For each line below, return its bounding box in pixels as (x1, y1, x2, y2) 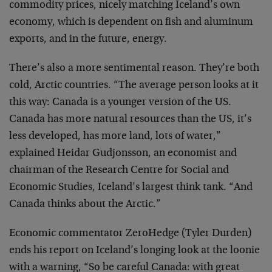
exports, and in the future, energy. (9, 34, 167, 45)
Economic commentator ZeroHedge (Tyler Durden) (9, 228, 251, 239)
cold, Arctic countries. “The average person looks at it (9, 80, 259, 91)
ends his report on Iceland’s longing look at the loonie (9, 245, 260, 256)
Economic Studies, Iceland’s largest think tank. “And (9, 182, 253, 193)
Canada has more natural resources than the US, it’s (9, 114, 251, 125)
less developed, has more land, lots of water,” (9, 131, 221, 142)
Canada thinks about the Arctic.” (9, 199, 161, 210)
